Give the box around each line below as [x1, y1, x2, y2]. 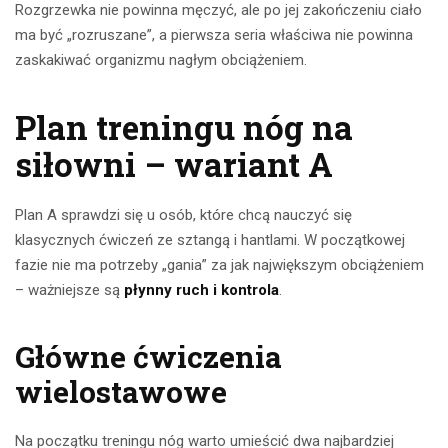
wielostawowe [15, 372, 227, 412]
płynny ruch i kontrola [124, 281, 279, 300]
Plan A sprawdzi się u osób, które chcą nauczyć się [15, 206, 352, 225]
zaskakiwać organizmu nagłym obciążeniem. [15, 51, 307, 70]
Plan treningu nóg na [15, 105, 353, 150]
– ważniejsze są [15, 281, 124, 300]
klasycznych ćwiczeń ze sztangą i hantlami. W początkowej [15, 231, 405, 250]
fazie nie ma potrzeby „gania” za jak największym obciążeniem [15, 256, 424, 275]
